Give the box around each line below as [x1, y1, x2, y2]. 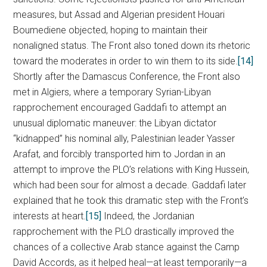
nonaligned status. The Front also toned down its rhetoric [13, 40, 251, 51]
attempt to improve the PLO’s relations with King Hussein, [13, 164, 250, 175]
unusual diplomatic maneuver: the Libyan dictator [13, 117, 217, 129]
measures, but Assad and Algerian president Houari [13, 9, 225, 20]
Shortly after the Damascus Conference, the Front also [13, 71, 241, 82]
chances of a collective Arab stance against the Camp [13, 241, 240, 253]
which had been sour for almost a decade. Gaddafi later [13, 179, 247, 191]
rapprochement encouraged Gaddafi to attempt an [13, 102, 227, 113]
